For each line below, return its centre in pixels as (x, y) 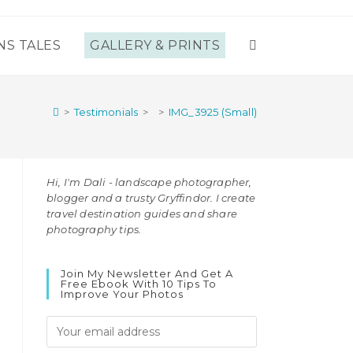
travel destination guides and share (142, 214)
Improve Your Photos (122, 294)
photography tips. (94, 229)
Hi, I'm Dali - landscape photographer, (149, 182)
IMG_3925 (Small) (212, 111)
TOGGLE (273, 46)
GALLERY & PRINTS (155, 45)
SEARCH (273, 162)
